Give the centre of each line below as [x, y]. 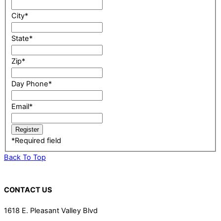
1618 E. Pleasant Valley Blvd [51, 211]
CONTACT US [28, 190]
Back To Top [25, 158]
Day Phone [30, 84]
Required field [38, 141]
